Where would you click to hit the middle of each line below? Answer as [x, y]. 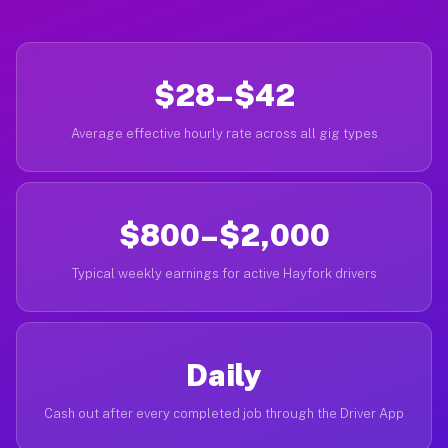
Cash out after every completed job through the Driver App [224, 413]
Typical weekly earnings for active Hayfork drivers [224, 273]
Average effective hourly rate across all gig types [224, 133]
